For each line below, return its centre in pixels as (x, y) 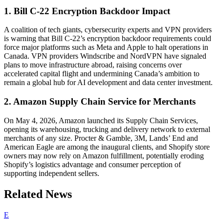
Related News (38, 194)
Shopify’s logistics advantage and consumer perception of (92, 164)
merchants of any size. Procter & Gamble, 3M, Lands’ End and (101, 138)
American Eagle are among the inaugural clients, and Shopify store (107, 147)
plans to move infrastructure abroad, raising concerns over (93, 65)
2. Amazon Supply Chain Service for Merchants (100, 101)
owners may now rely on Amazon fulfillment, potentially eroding (104, 155)
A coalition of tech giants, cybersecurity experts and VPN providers (108, 30)
